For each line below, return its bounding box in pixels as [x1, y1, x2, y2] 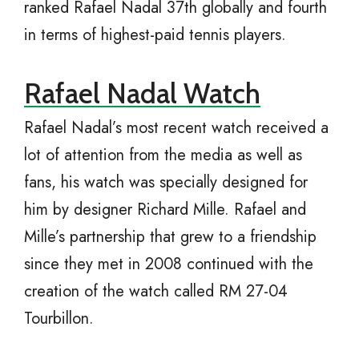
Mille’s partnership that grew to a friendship [24, 225, 317, 249]
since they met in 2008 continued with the [24, 252, 313, 276]
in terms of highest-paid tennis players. [24, 23, 286, 47]
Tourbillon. [24, 307, 94, 331]
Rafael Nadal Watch [24, 76, 260, 111]
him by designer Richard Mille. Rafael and [24, 198, 306, 222]
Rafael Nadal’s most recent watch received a [24, 116, 329, 140]
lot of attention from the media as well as [24, 143, 302, 167]
